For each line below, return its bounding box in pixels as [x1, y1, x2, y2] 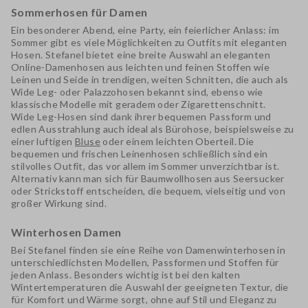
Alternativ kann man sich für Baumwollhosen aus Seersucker [11, 173, 285, 184]
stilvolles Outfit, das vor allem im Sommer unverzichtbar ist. [11, 160, 280, 172]
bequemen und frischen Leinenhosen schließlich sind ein [11, 148, 268, 159]
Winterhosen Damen [11, 225, 122, 239]
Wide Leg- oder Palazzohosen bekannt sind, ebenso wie [11, 86, 263, 98]
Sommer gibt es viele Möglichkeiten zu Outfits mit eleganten [11, 36, 287, 48]
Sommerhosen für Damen [11, 5, 148, 19]
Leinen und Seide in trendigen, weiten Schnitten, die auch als [11, 74, 289, 85]
